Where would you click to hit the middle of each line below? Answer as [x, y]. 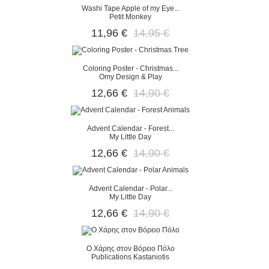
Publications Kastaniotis [131, 257]
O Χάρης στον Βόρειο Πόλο [130, 249]
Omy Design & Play [130, 77]
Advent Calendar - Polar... [130, 189]
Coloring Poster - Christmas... [130, 68]
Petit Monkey [131, 17]
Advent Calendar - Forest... [130, 128]
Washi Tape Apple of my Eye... [130, 8]
